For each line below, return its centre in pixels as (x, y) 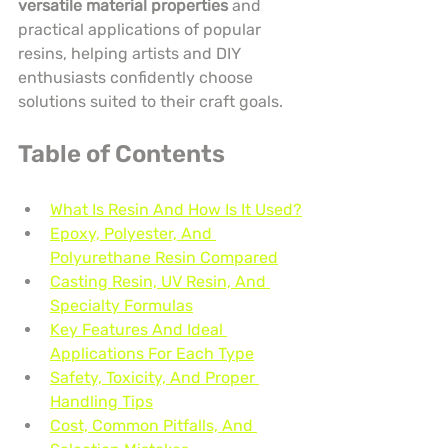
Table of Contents (121, 154)
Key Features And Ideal (138, 330)
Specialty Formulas (121, 306)
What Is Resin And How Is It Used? (176, 210)
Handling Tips (101, 402)
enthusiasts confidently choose (137, 78)
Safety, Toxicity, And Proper (154, 378)
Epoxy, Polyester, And (133, 234)
